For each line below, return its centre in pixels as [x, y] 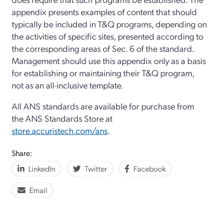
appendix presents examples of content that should [104, 11]
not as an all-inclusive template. [67, 85]
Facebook [150, 168]
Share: [22, 153]
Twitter [96, 168]
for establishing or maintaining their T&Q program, [103, 72]
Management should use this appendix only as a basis [109, 60]
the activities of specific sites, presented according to [108, 36]
